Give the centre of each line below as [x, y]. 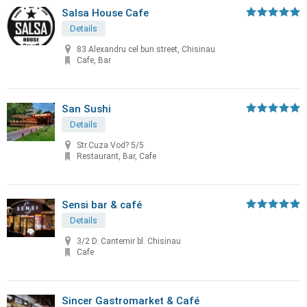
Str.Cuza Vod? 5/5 [110, 146]
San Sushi [86, 109]
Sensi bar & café [102, 205]
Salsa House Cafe [105, 13]
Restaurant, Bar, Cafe [116, 157]
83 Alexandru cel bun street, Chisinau [146, 50]
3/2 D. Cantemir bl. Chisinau [129, 242]
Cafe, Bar [94, 61]
